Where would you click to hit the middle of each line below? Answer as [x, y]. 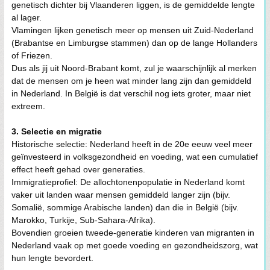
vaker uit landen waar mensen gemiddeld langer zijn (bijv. [121, 195]
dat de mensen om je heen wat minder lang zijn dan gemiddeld [131, 81]
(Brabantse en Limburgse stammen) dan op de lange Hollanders [134, 43]
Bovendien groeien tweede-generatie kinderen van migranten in [133, 233]
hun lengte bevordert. [52, 258]
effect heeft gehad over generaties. [78, 169]
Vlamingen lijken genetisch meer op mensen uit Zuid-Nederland [133, 30]
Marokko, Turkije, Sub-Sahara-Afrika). [83, 220]
